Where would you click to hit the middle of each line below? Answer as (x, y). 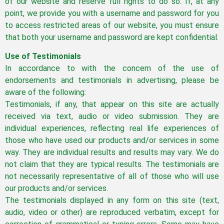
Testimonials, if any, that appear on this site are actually (112, 104)
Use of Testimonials (43, 56)
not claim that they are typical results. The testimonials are (112, 164)
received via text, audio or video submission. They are (112, 116)
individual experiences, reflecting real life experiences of (112, 128)
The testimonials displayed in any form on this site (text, (112, 200)
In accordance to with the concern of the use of (112, 68)
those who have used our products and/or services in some (112, 140)
